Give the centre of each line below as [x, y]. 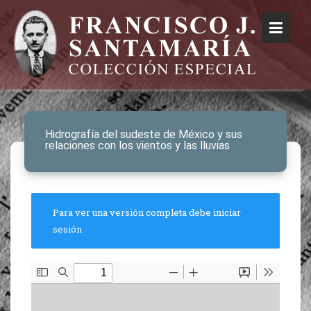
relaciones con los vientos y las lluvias [137, 145]
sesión [67, 229]
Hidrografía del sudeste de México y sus [144, 134]
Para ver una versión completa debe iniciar [147, 212]
